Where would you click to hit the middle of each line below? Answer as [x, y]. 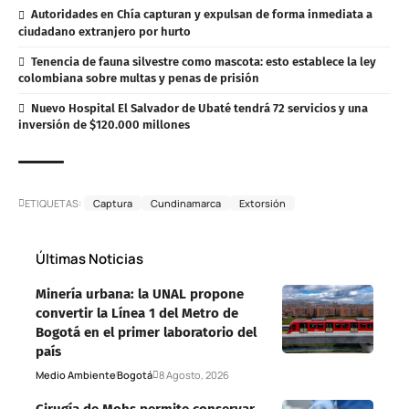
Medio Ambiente [76, 374]
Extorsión [262, 203]
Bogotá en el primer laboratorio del [146, 332]
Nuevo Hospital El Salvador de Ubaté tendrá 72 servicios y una [199, 108]
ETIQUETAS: [53, 203]
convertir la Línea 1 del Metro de [137, 313]
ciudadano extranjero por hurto [105, 31]
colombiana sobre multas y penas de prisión [139, 78]
